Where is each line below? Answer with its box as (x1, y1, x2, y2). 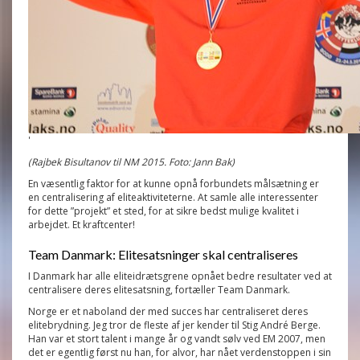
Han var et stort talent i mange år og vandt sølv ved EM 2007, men (28, 331, 325, 346)
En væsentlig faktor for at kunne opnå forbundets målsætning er (28, 176, 319, 190)
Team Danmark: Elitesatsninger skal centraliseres (28, 246, 298, 262)
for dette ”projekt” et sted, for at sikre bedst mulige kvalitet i (28, 203, 299, 218)
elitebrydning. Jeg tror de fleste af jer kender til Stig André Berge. (28, 317, 321, 332)
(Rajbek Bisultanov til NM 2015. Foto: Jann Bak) (28, 154, 235, 169)
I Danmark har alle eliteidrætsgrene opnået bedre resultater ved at (28, 268, 332, 283)
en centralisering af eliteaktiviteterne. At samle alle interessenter (28, 190, 318, 204)
